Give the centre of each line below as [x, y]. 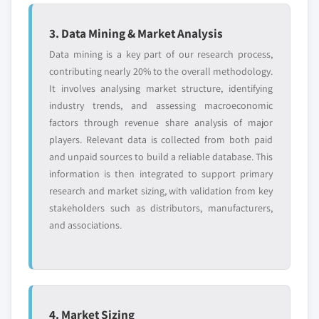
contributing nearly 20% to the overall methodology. [161, 72]
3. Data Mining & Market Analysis [136, 33]
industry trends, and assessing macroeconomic [161, 106]
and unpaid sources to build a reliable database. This [161, 157]
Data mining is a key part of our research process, [161, 54]
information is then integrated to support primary [161, 174]
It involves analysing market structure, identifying [161, 89]
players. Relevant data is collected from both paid [161, 140]
